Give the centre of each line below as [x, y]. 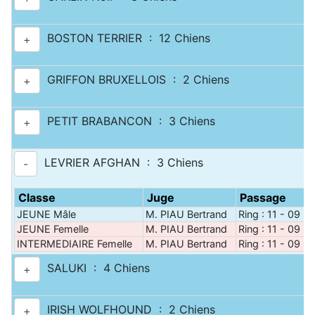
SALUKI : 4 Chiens [95, 268]
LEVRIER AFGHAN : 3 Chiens [120, 163]
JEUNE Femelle [53, 229]
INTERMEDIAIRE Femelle [75, 244]
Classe [37, 198]
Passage [263, 198]
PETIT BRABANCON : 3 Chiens [128, 121]
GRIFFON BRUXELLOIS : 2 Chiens [135, 80]
